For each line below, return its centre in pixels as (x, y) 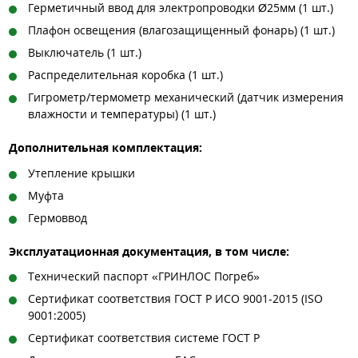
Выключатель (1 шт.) (85, 53)
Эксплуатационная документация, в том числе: (149, 251)
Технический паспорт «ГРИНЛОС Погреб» (144, 276)
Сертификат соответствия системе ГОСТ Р (144, 338)
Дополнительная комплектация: (105, 148)
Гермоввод (58, 217)
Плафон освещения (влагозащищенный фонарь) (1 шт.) (181, 30)
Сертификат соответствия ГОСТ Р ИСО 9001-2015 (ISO (175, 299)
